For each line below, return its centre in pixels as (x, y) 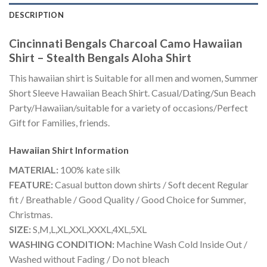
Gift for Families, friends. (59, 123)
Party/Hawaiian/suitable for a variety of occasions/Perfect (128, 108)
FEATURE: (31, 185)
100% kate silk (89, 170)
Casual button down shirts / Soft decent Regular (151, 185)
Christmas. (31, 215)
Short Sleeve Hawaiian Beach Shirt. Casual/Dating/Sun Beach (132, 93)
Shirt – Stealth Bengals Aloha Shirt (100, 57)
